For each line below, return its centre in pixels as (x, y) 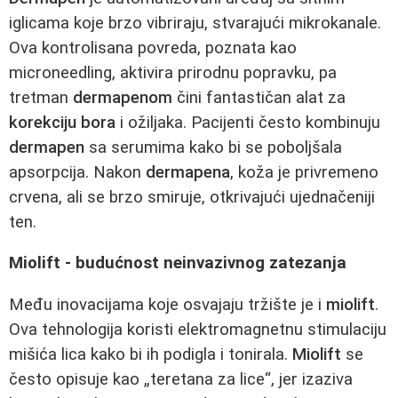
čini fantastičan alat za (259, 97)
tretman (41, 97)
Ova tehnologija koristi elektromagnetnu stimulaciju (198, 330)
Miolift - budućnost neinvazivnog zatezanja (178, 263)
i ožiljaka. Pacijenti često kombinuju (248, 122)
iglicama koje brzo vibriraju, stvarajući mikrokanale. (195, 23)
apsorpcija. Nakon (77, 172)
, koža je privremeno (304, 172)
